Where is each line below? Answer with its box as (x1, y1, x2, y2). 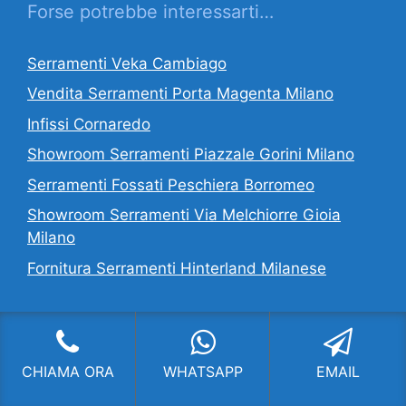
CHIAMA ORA (21, 362, 114, 381)
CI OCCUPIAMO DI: (27, 318, 192, 341)
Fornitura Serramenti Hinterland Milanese (27, 258, 326, 277)
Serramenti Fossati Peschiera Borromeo (27, 175, 314, 194)
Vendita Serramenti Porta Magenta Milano (27, 84, 333, 103)
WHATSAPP (162, 362, 243, 381)
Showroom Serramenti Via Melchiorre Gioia (27, 206, 341, 225)
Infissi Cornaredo (27, 114, 150, 133)
